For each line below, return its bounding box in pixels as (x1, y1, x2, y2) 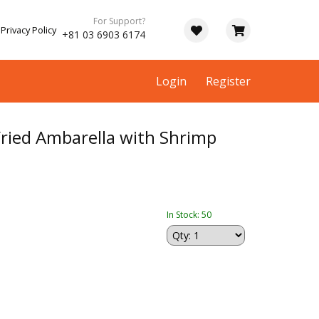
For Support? (93, 15, 145, 27)
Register (206, 73, 251, 89)
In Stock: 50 (167, 209, 211, 221)
